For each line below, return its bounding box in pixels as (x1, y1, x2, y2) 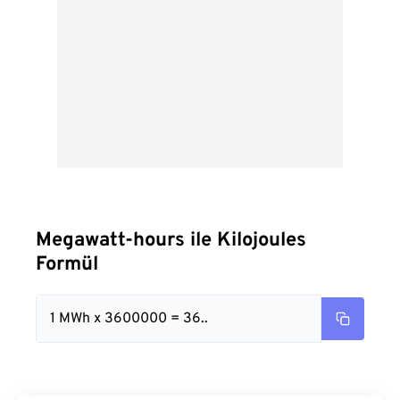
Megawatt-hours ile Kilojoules (36, 229, 306, 253)
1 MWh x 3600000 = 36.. (50, 310, 208, 328)
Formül (36, 253, 98, 277)
